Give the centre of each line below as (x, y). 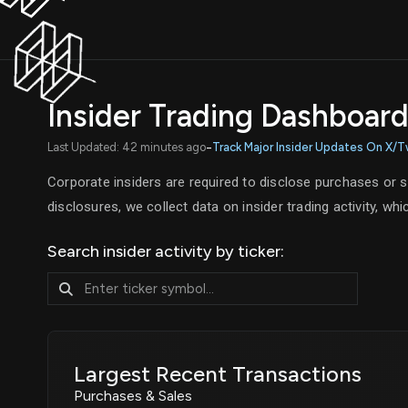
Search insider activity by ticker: (166, 251)
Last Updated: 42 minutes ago (127, 147)
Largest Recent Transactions (218, 374)
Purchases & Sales (133, 396)
